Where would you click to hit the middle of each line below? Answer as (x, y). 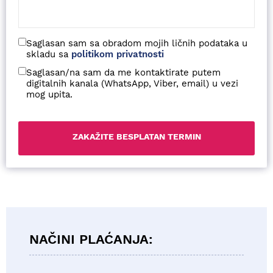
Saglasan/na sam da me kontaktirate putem (123, 73)
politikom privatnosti (118, 54)
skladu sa (49, 54)
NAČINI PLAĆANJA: (91, 239)
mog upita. (49, 94)
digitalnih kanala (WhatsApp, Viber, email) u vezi (132, 83)
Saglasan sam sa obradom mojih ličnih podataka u (137, 43)
